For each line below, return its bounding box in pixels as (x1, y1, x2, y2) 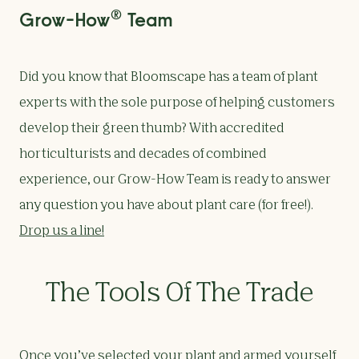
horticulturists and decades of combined (19, 148, 267, 162)
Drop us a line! (19, 225, 104, 239)
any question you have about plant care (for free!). (19, 200, 313, 213)
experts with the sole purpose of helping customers (19, 97, 335, 111)
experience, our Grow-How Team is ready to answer (19, 174, 331, 188)
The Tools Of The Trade (45, 281, 314, 308)
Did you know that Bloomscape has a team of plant (19, 71, 318, 85)
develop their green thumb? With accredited (19, 123, 284, 136)
